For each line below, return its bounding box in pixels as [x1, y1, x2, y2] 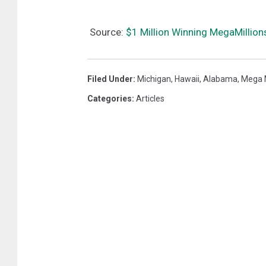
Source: [87, 26, 126, 38]
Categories [87, 93, 132, 103]
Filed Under [87, 74, 133, 84]
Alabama [203, 74, 237, 84]
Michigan [137, 74, 171, 84]
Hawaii [175, 74, 199, 84]
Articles [136, 93, 164, 103]
